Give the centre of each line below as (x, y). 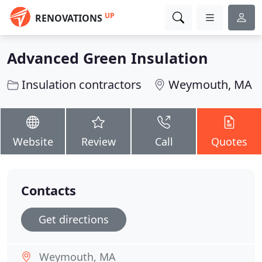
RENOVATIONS (69, 18)
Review (98, 142)
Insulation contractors (82, 85)
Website (33, 142)
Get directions (74, 219)
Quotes (229, 142)
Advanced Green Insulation (108, 58)
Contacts (49, 190)
